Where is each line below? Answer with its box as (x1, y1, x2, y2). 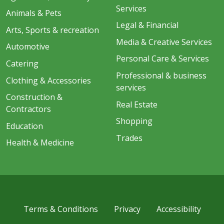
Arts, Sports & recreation (6, 24, 99, 35)
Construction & (6, 91, 62, 103)
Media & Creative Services (116, 36, 212, 47)
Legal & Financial (116, 19, 178, 31)
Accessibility (156, 203, 201, 215)
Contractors (6, 103, 51, 115)
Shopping (116, 115, 152, 127)
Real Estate (116, 98, 157, 110)
